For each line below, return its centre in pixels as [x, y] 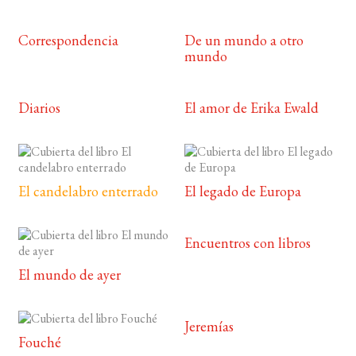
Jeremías [209, 327]
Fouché [39, 342]
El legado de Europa [243, 192]
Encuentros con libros [248, 243]
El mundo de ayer [69, 275]
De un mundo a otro [244, 41]
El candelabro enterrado [88, 192]
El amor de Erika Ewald [252, 108]
